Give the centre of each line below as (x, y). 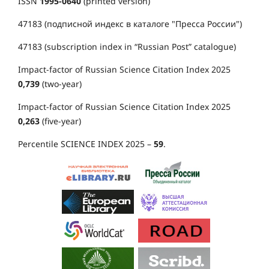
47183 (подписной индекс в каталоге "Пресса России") (130, 24)
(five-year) (60, 121)
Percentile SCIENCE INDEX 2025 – (86, 144)
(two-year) (61, 84)
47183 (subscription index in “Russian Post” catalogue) (127, 47)
